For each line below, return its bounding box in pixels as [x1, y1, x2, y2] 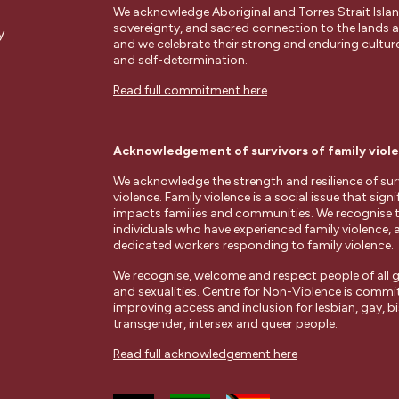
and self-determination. [113, 53, 248, 68]
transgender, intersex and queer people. [113, 316, 338, 331]
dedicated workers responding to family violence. [113, 238, 394, 253]
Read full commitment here [113, 83, 267, 98]
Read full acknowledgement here [113, 346, 297, 362]
